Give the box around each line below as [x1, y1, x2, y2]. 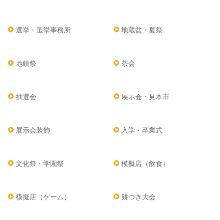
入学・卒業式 [121, 126, 163, 135]
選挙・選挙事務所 [16, 26, 71, 34]
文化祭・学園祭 [16, 160, 64, 168]
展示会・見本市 [121, 93, 170, 101]
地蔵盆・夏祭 [121, 26, 163, 34]
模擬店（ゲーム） [16, 193, 71, 201]
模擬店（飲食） [121, 160, 170, 168]
